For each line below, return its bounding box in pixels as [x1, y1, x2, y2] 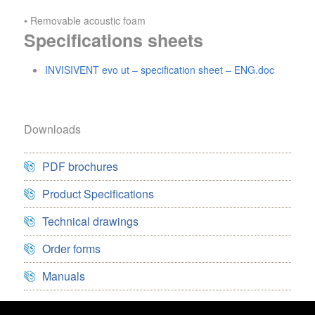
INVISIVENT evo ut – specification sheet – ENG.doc [45, 63, 274, 77]
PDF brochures [42, 158, 118, 175]
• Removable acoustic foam [24, 13, 146, 28]
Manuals [42, 268, 85, 285]
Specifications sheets [24, 27, 203, 53]
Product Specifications [42, 186, 154, 202]
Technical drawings [42, 213, 139, 230]
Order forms [42, 240, 101, 257]
